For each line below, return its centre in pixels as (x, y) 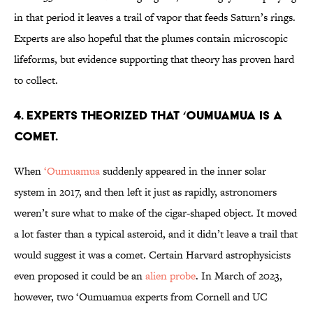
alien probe (170, 276)
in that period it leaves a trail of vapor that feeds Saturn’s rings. (155, 17)
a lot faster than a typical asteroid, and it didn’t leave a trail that (156, 234)
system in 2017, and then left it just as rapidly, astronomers (145, 192)
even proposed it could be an (80, 276)
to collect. (36, 80)
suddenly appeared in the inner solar (183, 171)
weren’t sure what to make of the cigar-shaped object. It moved (155, 213)
